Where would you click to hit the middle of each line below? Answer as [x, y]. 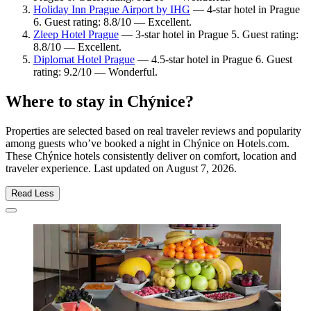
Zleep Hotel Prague [76, 35]
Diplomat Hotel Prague [84, 60]
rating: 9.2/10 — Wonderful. [95, 72]
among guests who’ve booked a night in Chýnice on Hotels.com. [148, 144]
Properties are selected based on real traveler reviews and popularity [153, 131]
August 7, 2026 [200, 169]
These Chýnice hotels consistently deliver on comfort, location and [151, 156]
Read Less [33, 194]
